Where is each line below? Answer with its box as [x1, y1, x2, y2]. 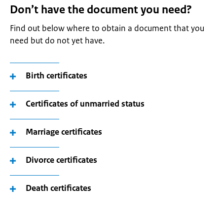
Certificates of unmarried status [26, 98, 145, 109]
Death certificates [26, 183, 91, 193]
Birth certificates [26, 70, 87, 81]
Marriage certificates [26, 126, 102, 137]
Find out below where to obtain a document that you [10, 23, 204, 34]
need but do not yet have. [10, 35, 105, 46]
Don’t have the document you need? [10, 2, 192, 17]
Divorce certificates [26, 154, 97, 165]
